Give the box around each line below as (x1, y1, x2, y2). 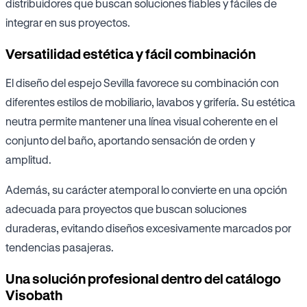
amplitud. (5, 153, 51, 167)
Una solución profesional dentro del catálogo (5, 271, 281, 287)
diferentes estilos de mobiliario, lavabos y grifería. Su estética (5, 95, 295, 109)
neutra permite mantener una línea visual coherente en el (5, 114, 278, 128)
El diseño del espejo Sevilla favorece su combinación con (5, 76, 279, 90)
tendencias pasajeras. (5, 241, 114, 254)
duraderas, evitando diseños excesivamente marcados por (5, 221, 291, 235)
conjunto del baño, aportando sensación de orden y (5, 134, 255, 147)
